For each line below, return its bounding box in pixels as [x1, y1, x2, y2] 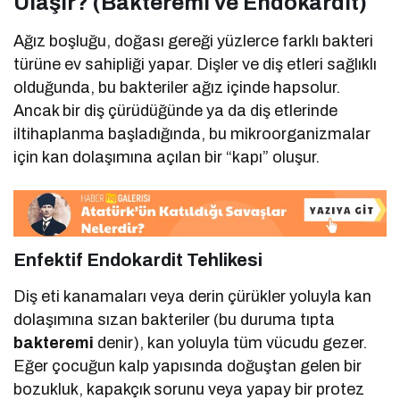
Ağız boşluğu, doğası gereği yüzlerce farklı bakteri [13, 31, 374, 50]
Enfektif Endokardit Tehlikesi [13, 250, 262, 271]
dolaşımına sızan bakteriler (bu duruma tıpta [13, 311, 336, 329]
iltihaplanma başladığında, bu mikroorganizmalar [13, 124, 371, 143]
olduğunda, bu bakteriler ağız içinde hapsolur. [13, 78, 341, 96]
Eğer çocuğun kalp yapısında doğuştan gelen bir [13, 357, 362, 376]
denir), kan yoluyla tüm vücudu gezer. [94, 334, 368, 353]
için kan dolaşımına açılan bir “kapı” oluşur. [13, 147, 321, 166]
